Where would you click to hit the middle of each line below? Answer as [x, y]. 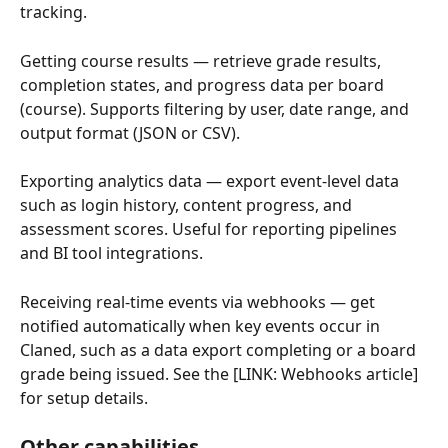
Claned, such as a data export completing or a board [220, 349]
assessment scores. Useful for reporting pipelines [210, 229]
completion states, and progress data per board [204, 84]
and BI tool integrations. [111, 253]
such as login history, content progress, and [188, 205]
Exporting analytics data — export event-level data [211, 181]
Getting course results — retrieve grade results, [202, 60]
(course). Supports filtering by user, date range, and [216, 108]
